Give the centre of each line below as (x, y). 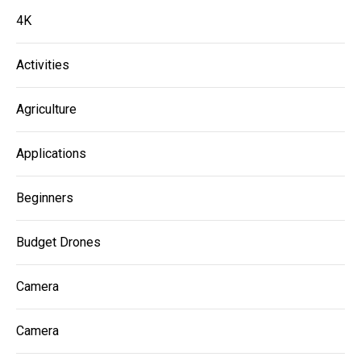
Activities (43, 65)
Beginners (45, 198)
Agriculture (46, 110)
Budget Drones (58, 243)
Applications (51, 154)
